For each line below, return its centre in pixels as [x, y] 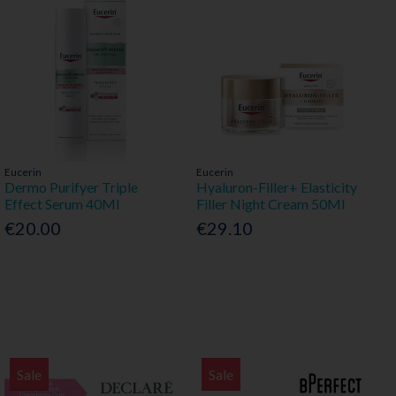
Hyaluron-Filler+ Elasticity [276, 187]
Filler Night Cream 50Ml [270, 204]
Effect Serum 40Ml [61, 204]
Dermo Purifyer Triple [71, 187]
